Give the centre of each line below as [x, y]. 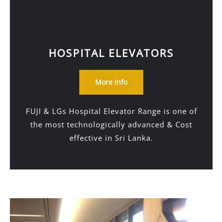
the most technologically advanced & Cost [111, 124]
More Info [111, 82]
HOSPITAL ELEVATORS [111, 53]
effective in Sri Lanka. [111, 138]
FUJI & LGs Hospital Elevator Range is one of [111, 111]
